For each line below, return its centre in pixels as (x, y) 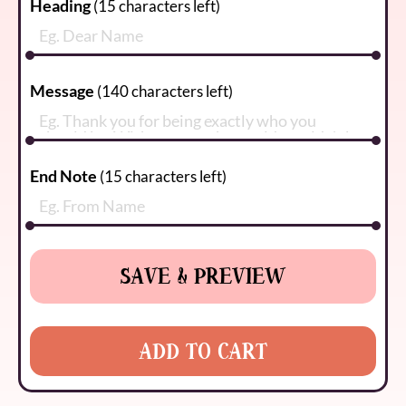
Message (62, 90)
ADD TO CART (203, 350)
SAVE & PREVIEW (203, 276)
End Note (63, 175)
